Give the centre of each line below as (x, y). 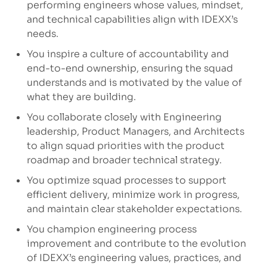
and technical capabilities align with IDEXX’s (132, 20)
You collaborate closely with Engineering (124, 117)
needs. (42, 34)
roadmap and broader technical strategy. (124, 160)
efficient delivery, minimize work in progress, (133, 195)
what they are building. (81, 97)
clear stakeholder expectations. (166, 209)
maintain (68, 209)
